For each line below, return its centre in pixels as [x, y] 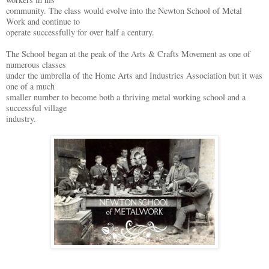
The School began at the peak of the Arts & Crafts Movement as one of [128, 54]
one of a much [30, 86]
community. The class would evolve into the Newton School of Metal [124, 11]
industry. [21, 119]
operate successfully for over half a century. [80, 32]
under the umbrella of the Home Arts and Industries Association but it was [134, 76]
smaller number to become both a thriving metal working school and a [126, 97]
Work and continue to [43, 22]
